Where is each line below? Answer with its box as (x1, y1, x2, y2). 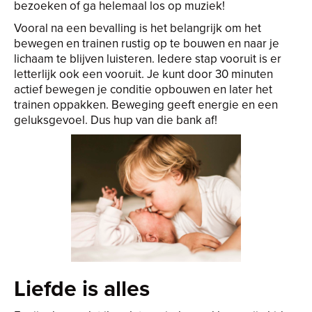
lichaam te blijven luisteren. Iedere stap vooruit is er (14, 50, 281, 67)
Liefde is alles (14, 272, 150, 304)
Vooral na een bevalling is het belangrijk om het (14, 19, 261, 36)
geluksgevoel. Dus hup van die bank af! (14, 111, 217, 128)
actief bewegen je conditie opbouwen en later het (14, 81, 272, 97)
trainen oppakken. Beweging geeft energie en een (14, 96, 278, 113)
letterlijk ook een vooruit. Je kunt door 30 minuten (14, 65, 273, 82)
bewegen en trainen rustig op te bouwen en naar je (14, 35, 279, 52)
